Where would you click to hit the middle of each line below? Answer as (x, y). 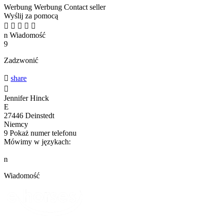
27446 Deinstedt (29, 115)
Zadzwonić (21, 60)
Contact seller (85, 7)
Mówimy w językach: (37, 141)
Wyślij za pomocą (31, 15)
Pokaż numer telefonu (43, 133)
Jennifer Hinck (26, 98)
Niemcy (16, 124)
